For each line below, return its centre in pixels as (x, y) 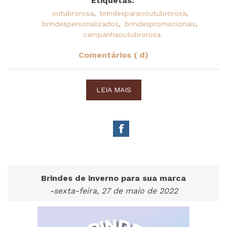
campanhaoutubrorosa (122, 34)
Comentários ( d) (113, 55)
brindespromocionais (160, 24)
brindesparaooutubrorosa (143, 13)
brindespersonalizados (80, 24)
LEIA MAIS (113, 89)
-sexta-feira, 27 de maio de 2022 (113, 191)
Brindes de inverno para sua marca (113, 178)
